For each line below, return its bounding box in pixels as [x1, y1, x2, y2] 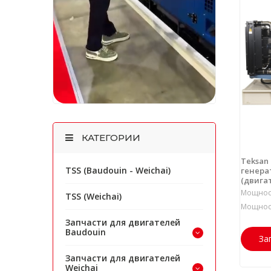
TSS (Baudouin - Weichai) [65, 165, 171, 177]
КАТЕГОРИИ [79, 132, 140, 144]
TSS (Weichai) [65, 191, 122, 203]
